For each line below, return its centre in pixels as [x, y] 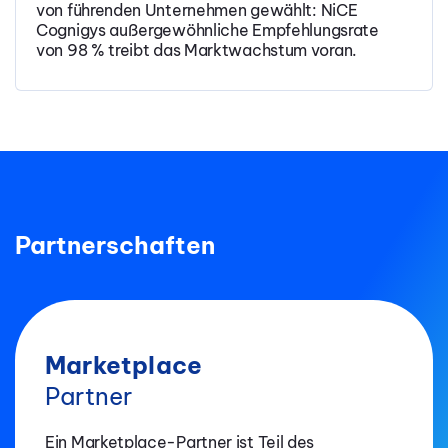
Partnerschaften [115, 245]
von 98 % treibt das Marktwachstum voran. [197, 50]
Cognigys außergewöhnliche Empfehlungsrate [207, 30]
